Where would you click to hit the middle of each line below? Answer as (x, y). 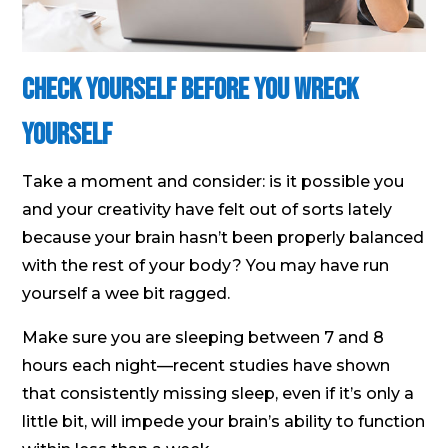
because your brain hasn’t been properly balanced (223, 237)
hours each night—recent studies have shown (206, 365)
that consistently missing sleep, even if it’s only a (218, 393)
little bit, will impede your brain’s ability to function (224, 421)
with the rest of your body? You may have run (206, 265)
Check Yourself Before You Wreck (190, 89)
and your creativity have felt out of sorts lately (207, 209)
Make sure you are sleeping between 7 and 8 (203, 337)
